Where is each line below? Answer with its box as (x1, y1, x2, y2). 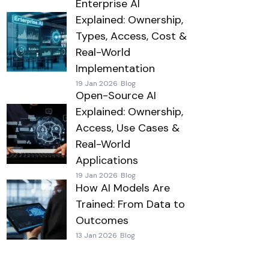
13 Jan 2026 (75, 230, 117, 240)
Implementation (75, 61, 155, 76)
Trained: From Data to (75, 196, 185, 211)
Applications (75, 153, 138, 168)
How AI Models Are (75, 180, 170, 195)
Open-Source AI (75, 88, 156, 103)
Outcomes (75, 213, 128, 228)
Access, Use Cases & (75, 121, 180, 135)
